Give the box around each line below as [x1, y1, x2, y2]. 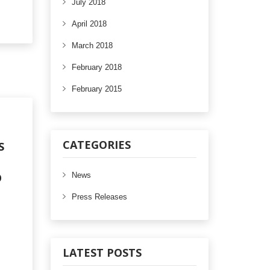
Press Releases [71, 192, 127, 201]
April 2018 [71, 19, 107, 28]
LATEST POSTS [62, 245, 142, 260]
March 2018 [71, 41, 113, 50]
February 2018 [71, 63, 122, 72]
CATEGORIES [62, 137, 131, 152]
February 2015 [71, 84, 122, 93]
